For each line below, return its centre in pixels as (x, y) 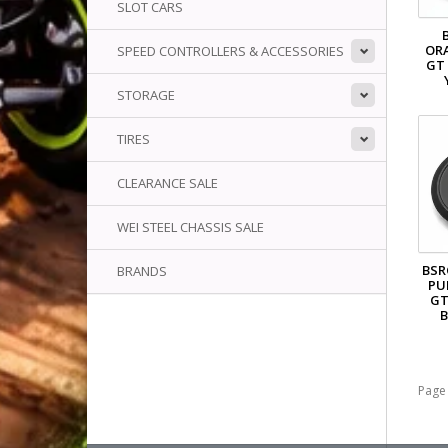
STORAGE (146, 95)
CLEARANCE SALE (167, 183)
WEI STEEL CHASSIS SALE (190, 227)
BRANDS (142, 271)
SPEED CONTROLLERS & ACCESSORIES (230, 51)
